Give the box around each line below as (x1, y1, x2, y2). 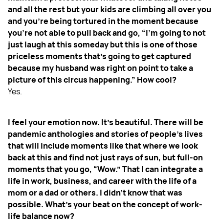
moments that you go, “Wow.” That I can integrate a (8, 164, 203, 175)
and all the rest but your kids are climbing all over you (8, 4, 211, 15)
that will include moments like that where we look (8, 140, 198, 152)
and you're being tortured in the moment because (8, 16, 198, 27)
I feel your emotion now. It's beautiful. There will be (8, 117, 203, 128)
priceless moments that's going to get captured (8, 51, 191, 62)
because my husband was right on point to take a (8, 63, 193, 74)
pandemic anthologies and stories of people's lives (8, 129, 203, 140)
